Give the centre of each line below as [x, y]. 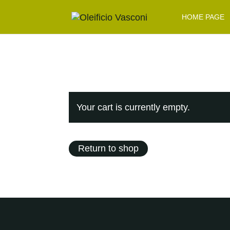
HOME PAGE [203, 17]
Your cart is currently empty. [133, 107]
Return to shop [109, 149]
